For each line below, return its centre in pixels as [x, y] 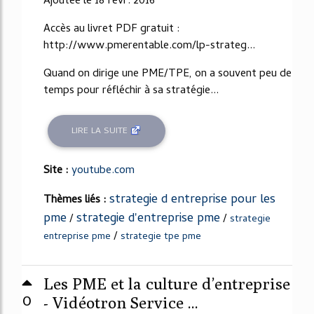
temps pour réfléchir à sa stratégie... [131, 91]
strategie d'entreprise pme [148, 219]
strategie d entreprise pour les [192, 200]
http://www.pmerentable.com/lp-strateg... [149, 47]
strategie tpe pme [161, 237]
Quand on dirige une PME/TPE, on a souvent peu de [168, 75]
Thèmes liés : [76, 200]
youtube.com [103, 171]
